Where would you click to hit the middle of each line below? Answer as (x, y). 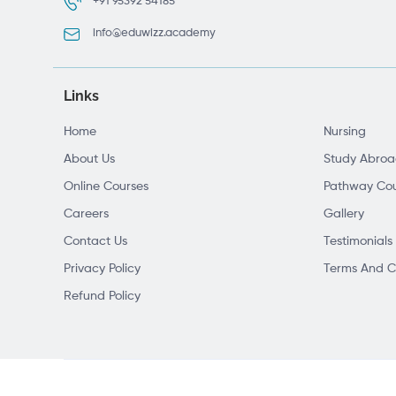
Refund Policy (102, 297)
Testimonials (358, 242)
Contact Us (95, 242)
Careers (86, 214)
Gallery (344, 214)
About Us (89, 160)
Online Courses (106, 187)
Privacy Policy (102, 269)
